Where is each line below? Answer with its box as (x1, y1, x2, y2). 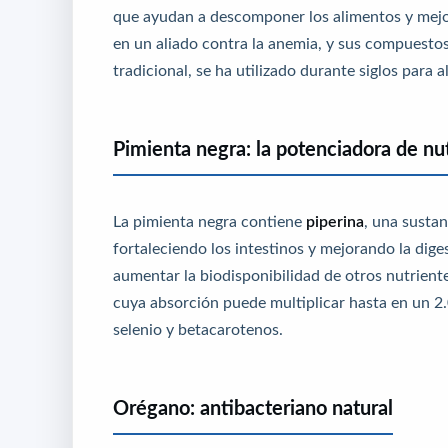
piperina (306, 212, 364, 229)
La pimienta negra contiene (113, 212, 306, 229)
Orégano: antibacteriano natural (113, 397, 393, 418)
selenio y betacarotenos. (113, 320, 283, 337)
